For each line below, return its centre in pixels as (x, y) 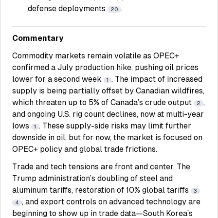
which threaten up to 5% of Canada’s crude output (103, 102)
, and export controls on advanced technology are (111, 202)
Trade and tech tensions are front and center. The (101, 167)
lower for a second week (58, 79)
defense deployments (68, 9)
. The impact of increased (157, 79)
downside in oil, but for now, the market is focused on (107, 137)
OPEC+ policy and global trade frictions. (85, 149)
